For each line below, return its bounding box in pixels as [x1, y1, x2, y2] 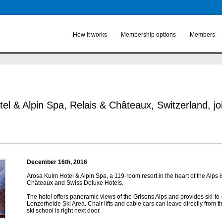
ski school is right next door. [27, 207, 102, 214]
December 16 [27, 159, 65, 166]
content [85, 14, 105, 21]
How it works [73, 31, 107, 38]
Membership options [121, 31, 176, 38]
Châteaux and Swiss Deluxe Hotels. [27, 179, 123, 186]
